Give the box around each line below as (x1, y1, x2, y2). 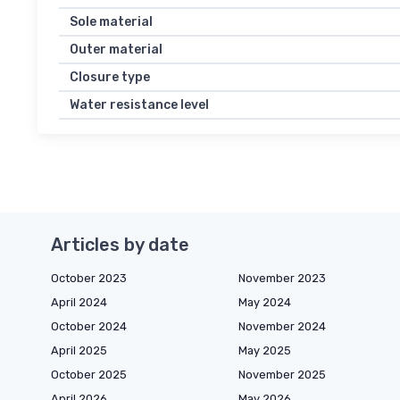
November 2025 (238, 368, 326, 382)
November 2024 (238, 320, 326, 334)
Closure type (70, 70, 150, 86)
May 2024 (238, 296, 291, 310)
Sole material (70, 14, 153, 30)
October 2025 (51, 368, 127, 382)
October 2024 (51, 320, 127, 334)
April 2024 (51, 296, 107, 310)
